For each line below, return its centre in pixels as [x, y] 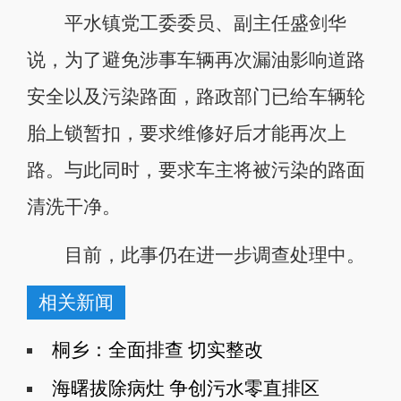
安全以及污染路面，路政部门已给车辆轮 [196, 96]
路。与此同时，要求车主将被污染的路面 [196, 170]
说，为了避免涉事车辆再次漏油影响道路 [196, 60]
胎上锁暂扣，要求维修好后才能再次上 [186, 133]
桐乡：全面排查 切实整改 [157, 350]
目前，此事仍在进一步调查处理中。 [196, 255]
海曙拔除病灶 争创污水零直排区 [185, 389]
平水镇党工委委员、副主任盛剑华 [186, 23]
